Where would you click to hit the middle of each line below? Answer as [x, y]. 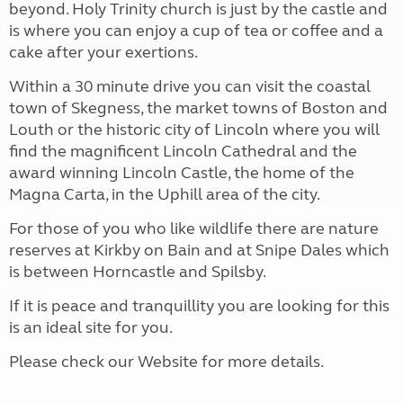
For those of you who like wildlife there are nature [194, 229]
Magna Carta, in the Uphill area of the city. [165, 195]
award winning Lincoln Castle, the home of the [182, 173]
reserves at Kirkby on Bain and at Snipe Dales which [199, 251]
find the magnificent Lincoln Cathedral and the [183, 152]
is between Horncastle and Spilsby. [138, 272]
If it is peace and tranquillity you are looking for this [199, 306]
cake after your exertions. [103, 53]
